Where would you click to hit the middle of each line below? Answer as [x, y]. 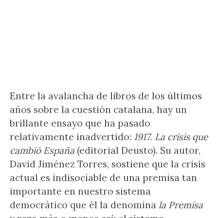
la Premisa [181, 205]
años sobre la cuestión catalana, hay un [98, 109]
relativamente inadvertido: [72, 137]
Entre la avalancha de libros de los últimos [106, 96]
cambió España [43, 150]
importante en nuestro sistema [80, 191]
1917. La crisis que [171, 137]
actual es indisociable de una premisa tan [103, 178]
